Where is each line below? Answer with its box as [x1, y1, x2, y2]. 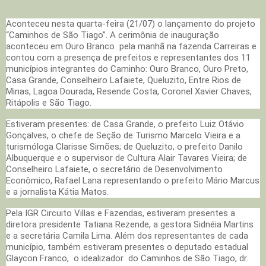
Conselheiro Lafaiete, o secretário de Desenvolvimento [6, 164, 223, 175]
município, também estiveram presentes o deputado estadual [6, 242, 251, 253]
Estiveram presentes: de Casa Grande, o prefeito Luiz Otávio [6, 119, 244, 130]
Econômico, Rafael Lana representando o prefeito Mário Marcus [6, 175, 259, 186]
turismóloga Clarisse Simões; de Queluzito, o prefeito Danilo [6, 141, 243, 153]
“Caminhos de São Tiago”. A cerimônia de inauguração [6, 30, 219, 41]
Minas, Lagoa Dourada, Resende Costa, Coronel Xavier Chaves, [6, 86, 252, 97]
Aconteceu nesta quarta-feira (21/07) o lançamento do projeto [6, 18, 255, 30]
